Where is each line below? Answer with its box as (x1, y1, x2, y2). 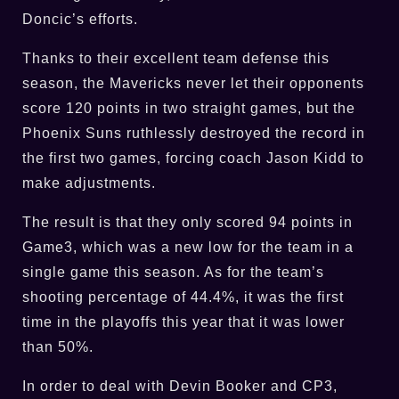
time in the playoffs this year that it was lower (22, 313, 345, 330)
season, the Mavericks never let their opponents (22, 75, 364, 91)
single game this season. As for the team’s (22, 264, 324, 280)
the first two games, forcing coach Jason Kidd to (22, 150, 364, 166)
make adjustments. (22, 175, 156, 191)
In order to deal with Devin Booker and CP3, (22, 378, 338, 394)
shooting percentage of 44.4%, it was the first (22, 289, 344, 305)
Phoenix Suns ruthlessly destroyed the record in (22, 125, 365, 141)
